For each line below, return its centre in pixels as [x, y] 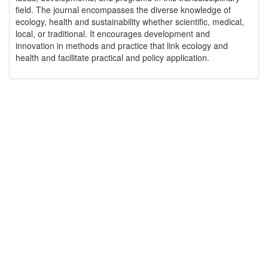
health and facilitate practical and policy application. [112, 57]
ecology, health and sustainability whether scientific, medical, [130, 22]
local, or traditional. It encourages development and [113, 33]
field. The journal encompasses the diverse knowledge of [123, 10]
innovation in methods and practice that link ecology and [122, 45]
